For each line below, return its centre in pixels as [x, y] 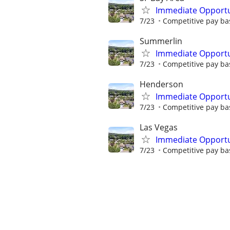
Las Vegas [159, 128]
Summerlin [161, 41]
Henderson [161, 84]
